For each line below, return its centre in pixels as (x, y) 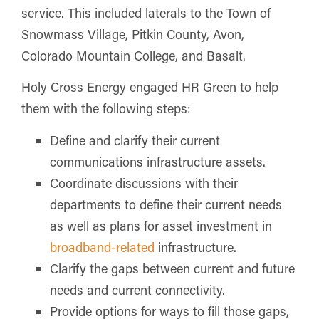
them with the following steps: (106, 109)
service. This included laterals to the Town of (146, 13)
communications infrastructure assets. (158, 161)
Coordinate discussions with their (144, 183)
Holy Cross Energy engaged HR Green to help (150, 87)
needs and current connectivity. (137, 289)
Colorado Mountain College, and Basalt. (134, 56)
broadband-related (102, 247)
